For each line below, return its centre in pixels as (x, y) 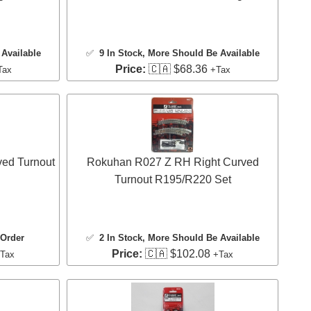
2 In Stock (120, 238)
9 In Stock (120, 53)
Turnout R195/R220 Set (173, 180)
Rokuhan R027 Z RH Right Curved (173, 162)
